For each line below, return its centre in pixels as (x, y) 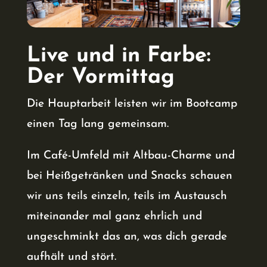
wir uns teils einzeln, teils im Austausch (127, 197)
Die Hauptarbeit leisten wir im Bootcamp (132, 104)
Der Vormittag (100, 78)
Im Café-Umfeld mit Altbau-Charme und (131, 156)
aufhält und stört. (71, 257)
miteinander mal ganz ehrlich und (114, 217)
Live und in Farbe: (118, 56)
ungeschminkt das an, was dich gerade (127, 237)
